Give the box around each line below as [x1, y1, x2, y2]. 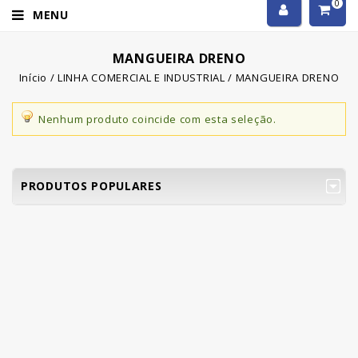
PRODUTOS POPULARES [21, 177, 162, 193]
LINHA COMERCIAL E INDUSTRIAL [58, 70, 225, 86]
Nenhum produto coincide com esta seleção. [38, 111, 276, 126]
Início [18, 70, 47, 86]
